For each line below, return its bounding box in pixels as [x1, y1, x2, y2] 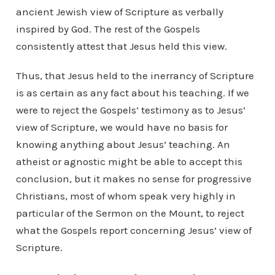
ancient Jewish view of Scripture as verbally [15, 5, 223, 18]
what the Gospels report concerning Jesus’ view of [15, 223, 252, 236]
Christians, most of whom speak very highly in [15, 189, 236, 202]
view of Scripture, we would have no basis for [15, 120, 228, 133]
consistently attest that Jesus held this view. [15, 39, 227, 52]
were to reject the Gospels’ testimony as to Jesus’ [15, 103, 246, 116]
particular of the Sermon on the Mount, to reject [15, 206, 244, 219]
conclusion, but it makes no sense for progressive [15, 172, 252, 185]
